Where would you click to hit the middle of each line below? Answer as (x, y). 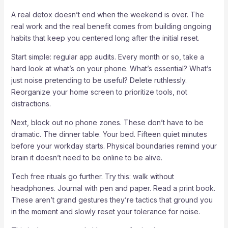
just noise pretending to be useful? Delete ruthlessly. (99, 80)
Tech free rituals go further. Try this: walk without (92, 176)
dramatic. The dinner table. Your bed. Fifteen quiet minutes (109, 134)
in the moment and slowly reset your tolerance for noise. (105, 211)
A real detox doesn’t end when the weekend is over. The (107, 14)
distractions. (31, 103)
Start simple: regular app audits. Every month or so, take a (107, 56)
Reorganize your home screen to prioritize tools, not (99, 92)
